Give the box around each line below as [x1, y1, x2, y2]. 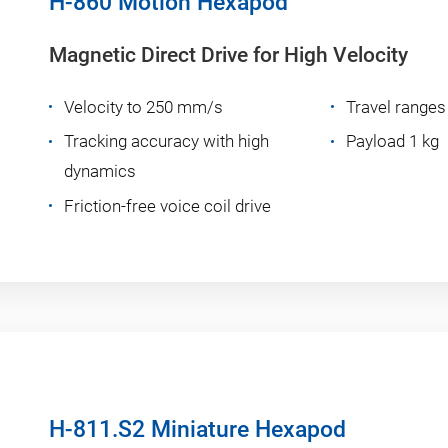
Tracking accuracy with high [64, 131, 269, 152]
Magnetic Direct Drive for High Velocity [49, 42, 408, 67]
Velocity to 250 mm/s [64, 96, 223, 117]
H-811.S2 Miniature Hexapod [49, 415, 346, 443]
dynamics [64, 161, 136, 182]
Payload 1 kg [346, 131, 439, 152]
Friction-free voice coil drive [64, 196, 271, 217]
